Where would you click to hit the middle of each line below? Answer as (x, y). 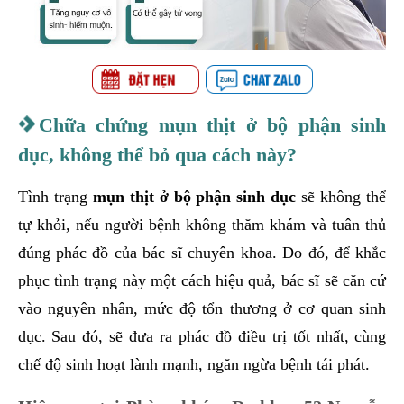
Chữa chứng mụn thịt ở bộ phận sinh (212, 124)
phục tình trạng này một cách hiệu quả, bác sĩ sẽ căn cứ (202, 280)
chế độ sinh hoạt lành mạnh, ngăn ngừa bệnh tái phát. (193, 364)
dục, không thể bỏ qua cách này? (157, 154)
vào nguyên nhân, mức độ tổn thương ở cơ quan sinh (202, 308)
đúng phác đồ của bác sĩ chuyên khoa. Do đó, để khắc (202, 252)
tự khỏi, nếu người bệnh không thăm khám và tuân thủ (202, 224)
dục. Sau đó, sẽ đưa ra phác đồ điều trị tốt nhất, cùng (202, 336)
